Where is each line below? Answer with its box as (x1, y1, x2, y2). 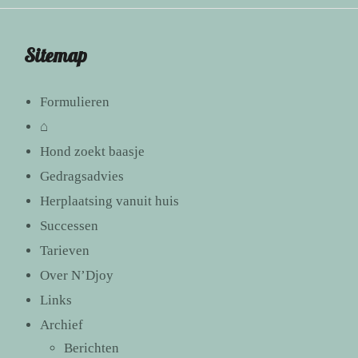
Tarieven (40, 242, 89, 258)
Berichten (64, 340, 119, 356)
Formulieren (40, 93, 109, 109)
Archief (40, 316, 83, 332)
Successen (40, 217, 98, 233)
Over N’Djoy (40, 267, 113, 283)
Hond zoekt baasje (40, 143, 145, 159)
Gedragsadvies (40, 168, 124, 184)
